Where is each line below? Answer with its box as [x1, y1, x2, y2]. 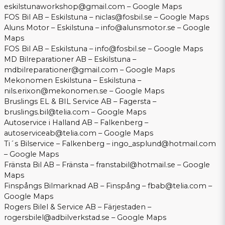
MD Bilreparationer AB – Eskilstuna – [4, 55, 136, 64]
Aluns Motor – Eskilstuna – [4, 23, 101, 33]
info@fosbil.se [95, 44, 146, 54]
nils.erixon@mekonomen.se [4, 86, 107, 96]
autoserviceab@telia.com [4, 129, 96, 138]
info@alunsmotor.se [101, 23, 175, 33]
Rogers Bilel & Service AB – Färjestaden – [4, 202, 151, 212]
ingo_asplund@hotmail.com [112, 139, 216, 149]
